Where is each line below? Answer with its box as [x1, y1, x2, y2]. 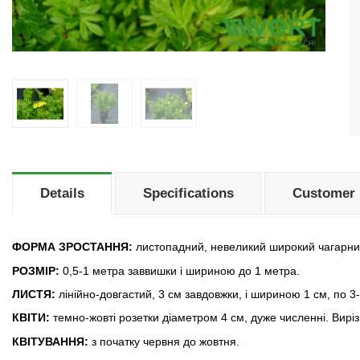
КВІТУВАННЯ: [12, 334, 88, 348]
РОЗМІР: [12, 264, 59, 277]
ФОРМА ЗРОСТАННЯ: [12, 240, 133, 254]
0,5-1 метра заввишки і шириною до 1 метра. [59, 264, 300, 277]
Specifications [142, 186, 234, 202]
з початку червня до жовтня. [88, 334, 239, 348]
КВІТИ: [12, 311, 50, 325]
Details [39, 186, 84, 202]
